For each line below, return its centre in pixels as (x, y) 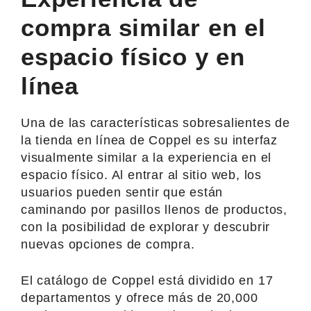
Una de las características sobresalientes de (155, 123)
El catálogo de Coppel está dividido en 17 (147, 280)
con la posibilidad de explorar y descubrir (146, 227)
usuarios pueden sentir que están (122, 192)
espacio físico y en (133, 56)
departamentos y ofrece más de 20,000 (140, 297)
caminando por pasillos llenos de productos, (154, 209)
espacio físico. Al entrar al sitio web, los (141, 175)
